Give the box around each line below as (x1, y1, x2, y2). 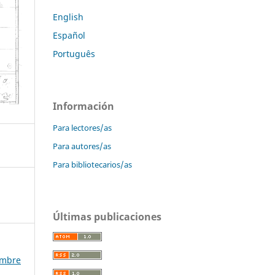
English (53, 10, 83, 23)
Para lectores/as (53, 122, 112, 133)
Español (53, 29, 85, 41)
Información (53, 99, 114, 113)
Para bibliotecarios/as (53, 158, 132, 170)
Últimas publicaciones (53, 209, 161, 223)
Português (53, 47, 95, 60)
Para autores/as (53, 140, 111, 152)
